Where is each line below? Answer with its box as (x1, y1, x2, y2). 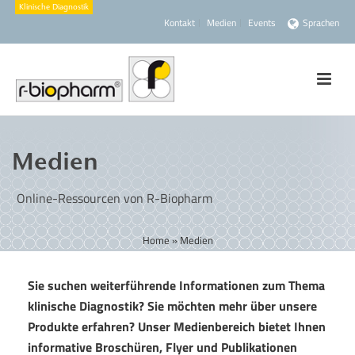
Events (248, 15, 277, 30)
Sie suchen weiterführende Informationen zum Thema (28, 276, 325, 295)
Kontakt (164, 15, 196, 30)
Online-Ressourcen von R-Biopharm (17, 189, 212, 208)
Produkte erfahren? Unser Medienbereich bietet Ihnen (28, 317, 326, 336)
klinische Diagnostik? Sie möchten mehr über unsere (28, 296, 317, 315)
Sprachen (303, 15, 339, 30)
